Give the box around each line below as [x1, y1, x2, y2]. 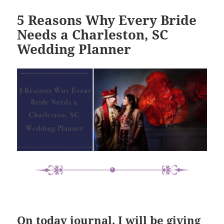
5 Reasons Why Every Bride [17, 10, 197, 29]
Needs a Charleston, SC [17, 25, 168, 43]
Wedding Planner [17, 39, 131, 58]
